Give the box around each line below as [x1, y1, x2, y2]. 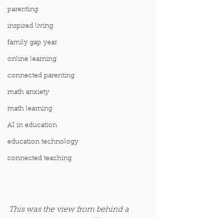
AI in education [7, 122, 57, 129]
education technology [7, 139, 78, 145]
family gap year [7, 39, 57, 46]
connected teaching [7, 155, 72, 162]
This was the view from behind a [9, 205, 131, 214]
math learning [7, 106, 52, 112]
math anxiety [7, 89, 49, 96]
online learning [7, 56, 56, 63]
